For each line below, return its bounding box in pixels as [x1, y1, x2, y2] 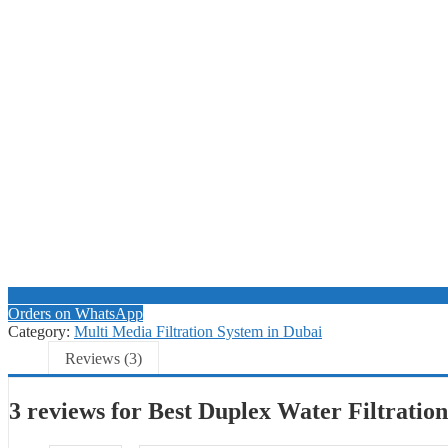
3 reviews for [9, 397, 148, 424]
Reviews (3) [65, 349, 142, 367]
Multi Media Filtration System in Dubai [74, 322, 322, 340]
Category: [8, 322, 74, 340]
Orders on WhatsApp [8, 304, 143, 322]
